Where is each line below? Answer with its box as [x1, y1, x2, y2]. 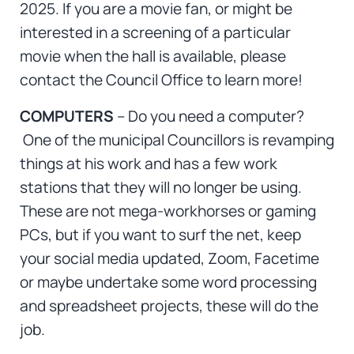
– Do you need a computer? [116, 105, 304, 126]
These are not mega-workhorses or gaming [19, 200, 316, 221]
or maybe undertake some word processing [19, 271, 317, 292]
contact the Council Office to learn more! [19, 69, 303, 90]
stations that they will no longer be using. [19, 176, 302, 198]
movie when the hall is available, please [19, 45, 286, 66]
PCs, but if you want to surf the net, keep [19, 224, 301, 245]
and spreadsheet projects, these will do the [19, 295, 318, 316]
